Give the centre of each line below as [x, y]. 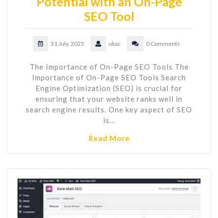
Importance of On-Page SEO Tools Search [109, 77]
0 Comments [163, 43]
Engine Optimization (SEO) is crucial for [109, 88]
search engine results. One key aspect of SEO [109, 109]
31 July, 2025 [67, 43]
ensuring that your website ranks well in [109, 99]
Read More [109, 138]
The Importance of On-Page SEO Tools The [109, 66]
